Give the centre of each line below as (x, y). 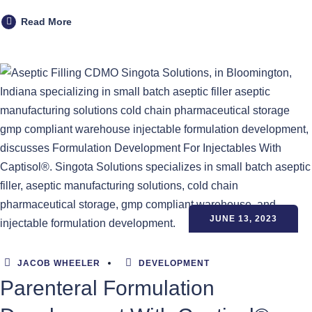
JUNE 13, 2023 (243, 219)
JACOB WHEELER (57, 263)
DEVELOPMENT (174, 263)
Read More (46, 22)
